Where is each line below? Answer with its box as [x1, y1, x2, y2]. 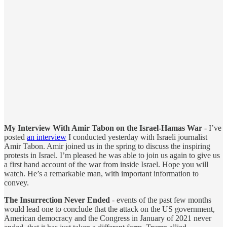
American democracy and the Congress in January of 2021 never [4, 213, 211, 222]
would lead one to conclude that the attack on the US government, [4, 204, 215, 213]
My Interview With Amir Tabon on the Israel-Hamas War [4, 123, 202, 132]
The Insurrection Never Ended [4, 195, 110, 204]
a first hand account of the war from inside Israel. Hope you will [4, 160, 208, 169]
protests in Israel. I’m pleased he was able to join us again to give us [4, 150, 220, 160]
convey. [4, 178, 29, 187]
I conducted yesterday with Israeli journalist [66, 132, 207, 141]
